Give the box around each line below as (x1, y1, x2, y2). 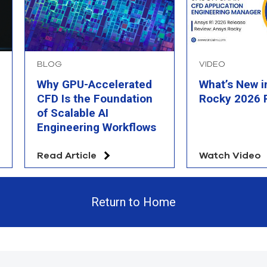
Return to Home (91, 194, 176, 209)
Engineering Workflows (37, 120, 156, 135)
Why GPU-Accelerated (37, 77, 152, 92)
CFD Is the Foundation (37, 92, 153, 106)
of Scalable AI (37, 106, 108, 120)
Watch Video (199, 148, 261, 162)
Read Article (37, 148, 97, 162)
